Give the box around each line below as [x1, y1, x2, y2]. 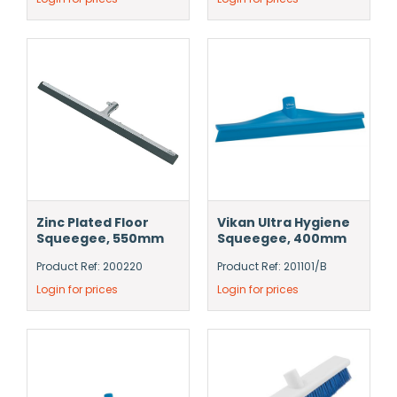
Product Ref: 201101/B [217, 259, 327, 274]
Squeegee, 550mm [36, 230, 164, 247]
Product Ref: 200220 [36, 259, 143, 274]
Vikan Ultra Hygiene [217, 214, 350, 231]
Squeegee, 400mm [217, 230, 346, 247]
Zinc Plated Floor [36, 214, 149, 231]
